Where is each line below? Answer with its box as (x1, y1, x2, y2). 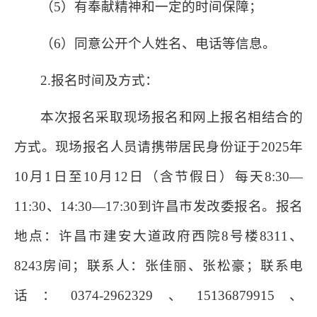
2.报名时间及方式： (40, 73, 159, 88)
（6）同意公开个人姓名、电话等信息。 (40, 36, 277, 51)
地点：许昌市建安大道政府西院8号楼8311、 (14, 229, 303, 243)
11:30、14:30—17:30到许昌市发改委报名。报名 (14, 199, 303, 214)
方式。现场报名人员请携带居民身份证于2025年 (14, 139, 303, 154)
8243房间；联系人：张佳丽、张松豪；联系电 (14, 258, 303, 273)
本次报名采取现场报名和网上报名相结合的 (40, 110, 303, 125)
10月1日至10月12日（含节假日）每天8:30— (14, 169, 303, 184)
